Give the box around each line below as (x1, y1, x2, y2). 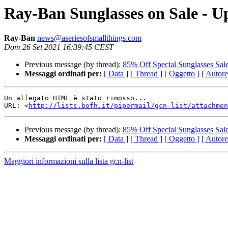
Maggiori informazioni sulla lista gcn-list (4, 157, 133, 166)
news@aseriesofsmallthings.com (37, 34, 141, 43)
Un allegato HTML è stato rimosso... (4, 94, 147, 102)
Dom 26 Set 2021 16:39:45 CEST (4, 43, 113, 52)
